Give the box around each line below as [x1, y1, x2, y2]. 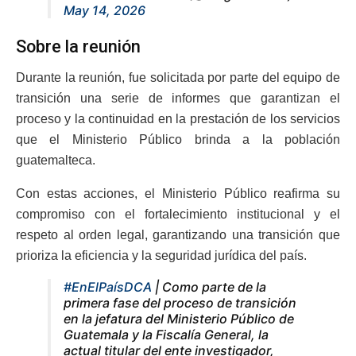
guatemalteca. [16, 153, 95, 168]
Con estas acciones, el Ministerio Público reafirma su [16, 187, 340, 201]
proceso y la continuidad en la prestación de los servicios [16, 112, 340, 126]
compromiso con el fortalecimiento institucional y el [16, 207, 340, 222]
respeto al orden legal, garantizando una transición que [16, 228, 340, 242]
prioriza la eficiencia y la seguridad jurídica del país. [16, 249, 307, 263]
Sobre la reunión [16, 37, 141, 57]
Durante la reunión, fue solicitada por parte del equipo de [16, 71, 340, 85]
